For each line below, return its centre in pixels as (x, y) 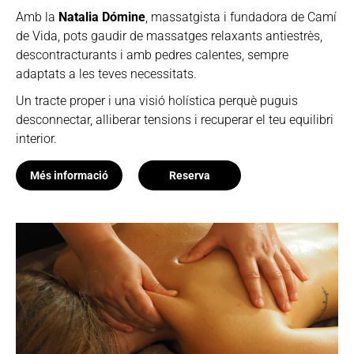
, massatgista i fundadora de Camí (241, 17)
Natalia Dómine (102, 17)
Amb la (38, 17)
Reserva (190, 175)
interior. (37, 138)
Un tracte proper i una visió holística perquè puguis (157, 100)
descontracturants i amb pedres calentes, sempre (153, 55)
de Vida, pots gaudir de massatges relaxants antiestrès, (169, 36)
